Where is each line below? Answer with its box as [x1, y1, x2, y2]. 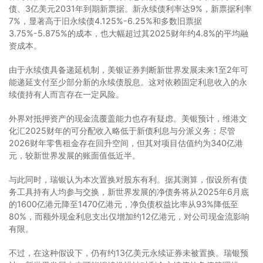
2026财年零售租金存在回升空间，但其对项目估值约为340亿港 [9, 137, 243, 148]
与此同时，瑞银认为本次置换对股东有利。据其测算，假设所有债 [9, 174, 247, 184]
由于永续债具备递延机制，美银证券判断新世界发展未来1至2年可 [9, 64, 248, 75]
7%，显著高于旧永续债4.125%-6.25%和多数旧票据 [9, 15, 202, 26]
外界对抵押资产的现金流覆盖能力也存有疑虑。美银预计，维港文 [9, 113, 247, 123]
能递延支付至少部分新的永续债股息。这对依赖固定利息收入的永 [9, 76, 247, 87]
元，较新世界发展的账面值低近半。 [9, 150, 140, 160]
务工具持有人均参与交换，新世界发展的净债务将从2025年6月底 [9, 186, 249, 197]
